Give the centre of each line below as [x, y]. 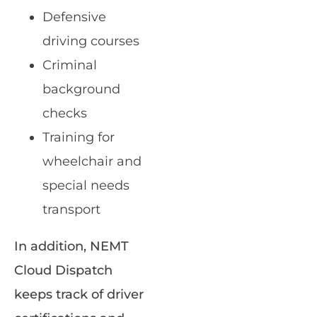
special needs [86, 186]
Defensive [74, 17]
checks [65, 114]
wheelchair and [92, 162]
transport [71, 210]
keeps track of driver [79, 295]
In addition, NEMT [71, 247]
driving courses [91, 41]
